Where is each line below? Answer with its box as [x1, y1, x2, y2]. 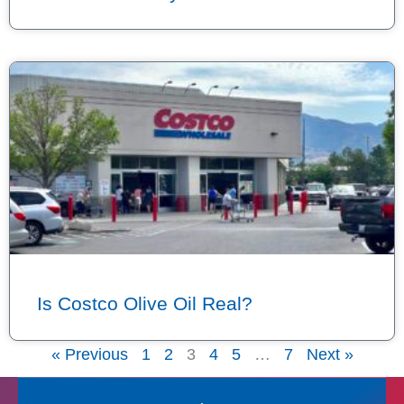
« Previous [50, 345, 128, 363]
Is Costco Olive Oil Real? [37, 293, 252, 314]
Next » [306, 345, 353, 363]
